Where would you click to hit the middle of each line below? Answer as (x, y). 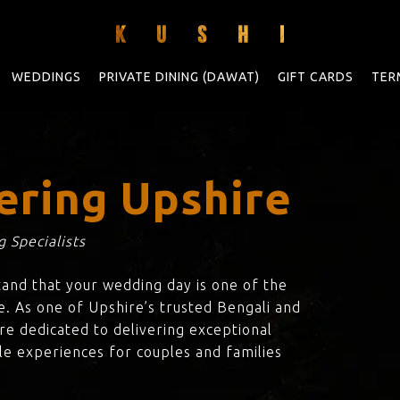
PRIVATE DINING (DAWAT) (179, 77)
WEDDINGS (46, 77)
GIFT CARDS (315, 77)
